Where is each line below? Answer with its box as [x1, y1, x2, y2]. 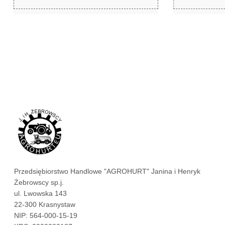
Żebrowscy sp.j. [14, 178, 64, 186]
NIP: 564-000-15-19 [14, 211, 77, 219]
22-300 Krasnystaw [14, 200, 75, 208]
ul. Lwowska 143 [14, 189, 67, 197]
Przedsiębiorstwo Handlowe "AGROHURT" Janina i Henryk [14, 167, 200, 175]
